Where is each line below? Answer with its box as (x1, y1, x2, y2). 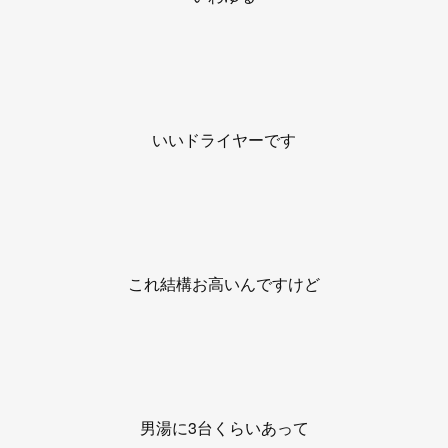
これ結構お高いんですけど (128, 272, 320, 295)
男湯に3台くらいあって (139, 416, 309, 439)
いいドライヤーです (152, 128, 296, 151)
